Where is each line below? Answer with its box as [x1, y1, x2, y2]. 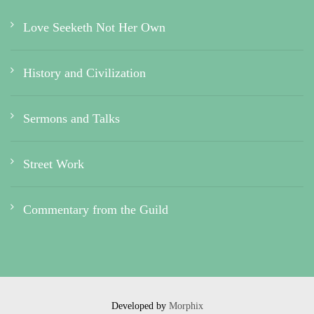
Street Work [23, 157, 84, 172]
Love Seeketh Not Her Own [23, 20, 165, 35]
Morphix [168, 301, 203, 312]
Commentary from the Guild [23, 203, 168, 217]
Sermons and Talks [23, 111, 120, 126]
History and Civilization [23, 66, 146, 81]
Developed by [111, 301, 169, 312]
